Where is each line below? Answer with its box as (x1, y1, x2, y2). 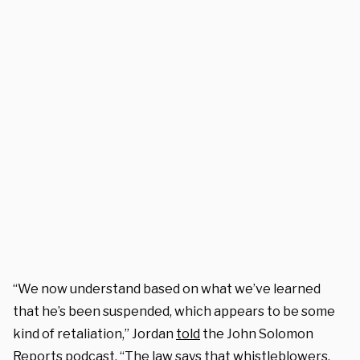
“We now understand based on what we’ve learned (13, 280, 321, 297)
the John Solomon (200, 325, 313, 342)
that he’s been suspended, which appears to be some (13, 303, 335, 319)
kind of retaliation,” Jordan (13, 325, 176, 342)
